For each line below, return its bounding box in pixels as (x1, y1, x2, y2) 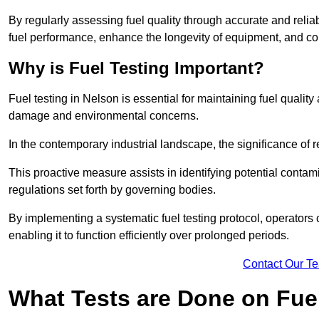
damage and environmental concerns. (9, 110, 199, 122)
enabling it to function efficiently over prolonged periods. (9, 229, 289, 242)
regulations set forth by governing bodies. (9, 184, 216, 197)
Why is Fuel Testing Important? (9, 58, 264, 78)
